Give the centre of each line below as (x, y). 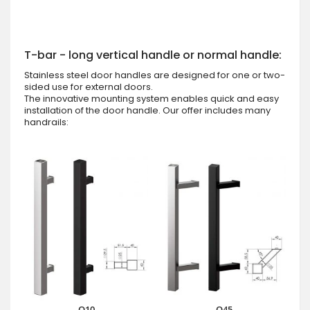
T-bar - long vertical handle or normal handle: (153, 55)
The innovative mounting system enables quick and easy (152, 98)
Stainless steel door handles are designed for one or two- (155, 75)
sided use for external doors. (89, 86)
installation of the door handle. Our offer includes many (147, 110)
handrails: (46, 122)
